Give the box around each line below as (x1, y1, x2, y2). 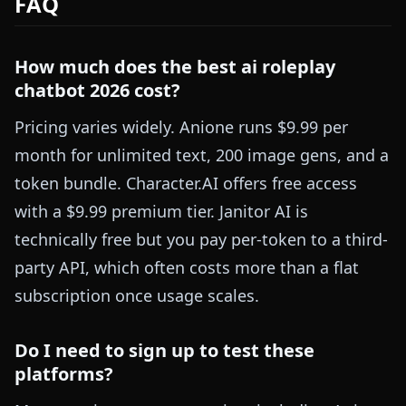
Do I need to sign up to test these (14, 338, 314, 363)
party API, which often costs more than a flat (14, 256, 359, 279)
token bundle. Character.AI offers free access (14, 172, 357, 195)
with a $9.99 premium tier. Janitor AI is (14, 200, 308, 223)
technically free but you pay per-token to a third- (14, 228, 388, 251)
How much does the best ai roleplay (14, 54, 335, 80)
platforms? (14, 362, 113, 387)
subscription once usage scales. (14, 285, 259, 307)
